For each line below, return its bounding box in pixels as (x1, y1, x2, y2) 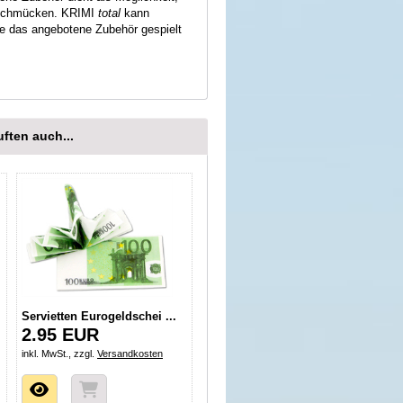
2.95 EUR (22, 325, 99, 345)
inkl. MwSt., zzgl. (22, 348, 97, 360)
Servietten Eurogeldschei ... (22, 309, 176, 324)
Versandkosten (97, 348, 163, 360)
